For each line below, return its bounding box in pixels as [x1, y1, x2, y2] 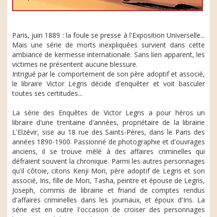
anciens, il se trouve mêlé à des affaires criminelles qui [12, 147, 205, 156]
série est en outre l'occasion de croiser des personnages [12, 205, 205, 214]
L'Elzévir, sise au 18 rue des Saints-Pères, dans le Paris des [12, 127, 205, 137]
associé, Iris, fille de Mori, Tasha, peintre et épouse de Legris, [12, 176, 205, 185]
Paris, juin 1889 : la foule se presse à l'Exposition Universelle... [12, 31, 205, 40]
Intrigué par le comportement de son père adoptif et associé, [12, 69, 205, 78]
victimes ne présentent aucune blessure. [12, 60, 138, 69]
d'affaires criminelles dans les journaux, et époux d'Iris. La [12, 195, 205, 204]
